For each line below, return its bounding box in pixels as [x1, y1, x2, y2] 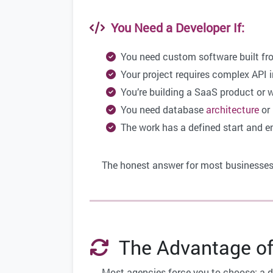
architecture [206, 103, 259, 116]
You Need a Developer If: [105, 19, 244, 36]
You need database [116, 103, 206, 116]
